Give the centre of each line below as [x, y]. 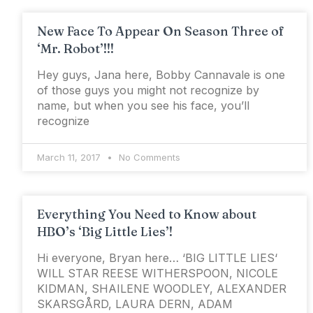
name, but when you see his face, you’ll [143, 106]
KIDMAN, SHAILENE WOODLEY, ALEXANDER [162, 289]
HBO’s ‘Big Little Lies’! [105, 232]
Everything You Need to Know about [147, 214]
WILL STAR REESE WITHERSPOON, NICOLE [158, 274]
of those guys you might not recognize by [148, 90]
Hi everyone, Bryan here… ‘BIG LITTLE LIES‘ [157, 258]
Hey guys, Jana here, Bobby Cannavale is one [161, 75]
